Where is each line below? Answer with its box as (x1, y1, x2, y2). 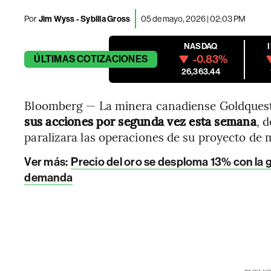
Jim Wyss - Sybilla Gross (37, 13, 131, 24)
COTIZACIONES (77, 53, 148, 65)
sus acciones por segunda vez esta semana (24, 113, 256, 129)
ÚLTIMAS (34, 53, 75, 65)
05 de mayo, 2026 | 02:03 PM (141, 13, 246, 24)
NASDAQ (184, 41, 218, 51)
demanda (24, 171, 73, 184)
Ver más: (24, 155, 70, 169)
